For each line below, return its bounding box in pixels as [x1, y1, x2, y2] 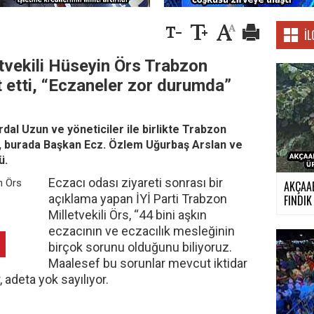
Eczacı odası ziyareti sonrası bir [48, 175, 223, 190]
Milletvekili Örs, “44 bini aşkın [48, 207, 207, 222]
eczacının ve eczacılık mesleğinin [48, 223, 235, 238]
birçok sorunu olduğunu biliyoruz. [48, 239, 232, 254]
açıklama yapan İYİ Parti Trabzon [48, 191, 227, 206]
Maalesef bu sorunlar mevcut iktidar [48, 255, 247, 271]
